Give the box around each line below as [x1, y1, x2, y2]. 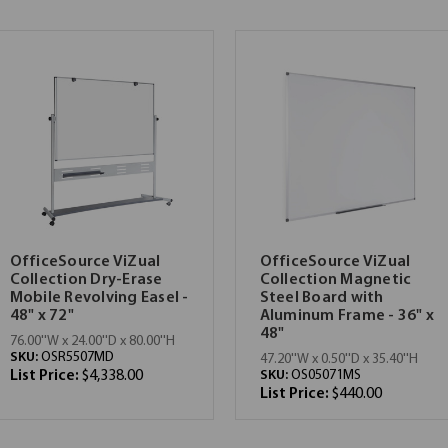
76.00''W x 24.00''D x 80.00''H [9, 333, 175, 349]
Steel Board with [259, 289, 384, 306]
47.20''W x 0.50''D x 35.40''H [259, 351, 418, 367]
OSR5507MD [40, 349, 114, 365]
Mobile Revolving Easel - [9, 289, 189, 306]
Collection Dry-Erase [9, 271, 163, 288]
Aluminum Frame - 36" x [259, 307, 434, 324]
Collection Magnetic [259, 271, 412, 288]
